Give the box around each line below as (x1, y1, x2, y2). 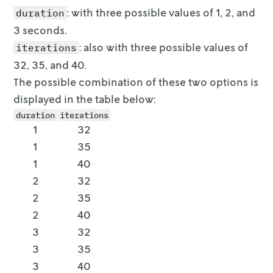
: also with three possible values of (79, 40, 249, 54)
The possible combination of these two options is (13, 75, 259, 88)
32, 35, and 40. (13, 58, 87, 71)
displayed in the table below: (13, 92, 156, 105)
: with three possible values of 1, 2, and (67, 5, 256, 19)
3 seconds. (13, 23, 68, 37)
